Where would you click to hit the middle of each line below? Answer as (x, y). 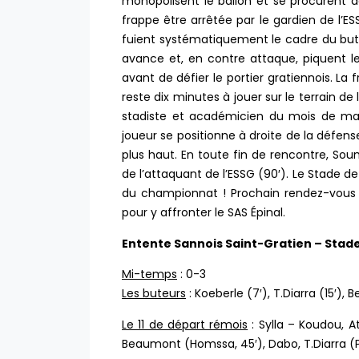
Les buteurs (154, 294)
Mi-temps (149, 274)
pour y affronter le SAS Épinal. (204, 213)
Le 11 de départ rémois (185, 324)
